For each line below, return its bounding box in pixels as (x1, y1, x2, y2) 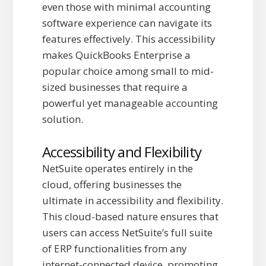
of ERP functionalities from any (42, 242, 187, 256)
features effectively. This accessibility (42, 32, 216, 46)
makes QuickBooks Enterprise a (42, 48, 191, 62)
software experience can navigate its (42, 16, 212, 30)
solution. (42, 112, 83, 126)
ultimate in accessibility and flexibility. (42, 194, 223, 208)
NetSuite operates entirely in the (42, 161, 193, 176)
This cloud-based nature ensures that (42, 210, 218, 224)
